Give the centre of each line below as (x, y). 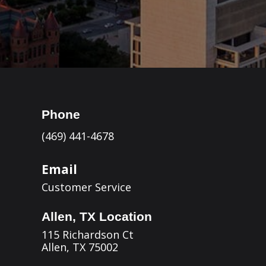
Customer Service (86, 187)
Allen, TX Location (96, 216)
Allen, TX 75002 (80, 247)
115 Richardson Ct (87, 235)
